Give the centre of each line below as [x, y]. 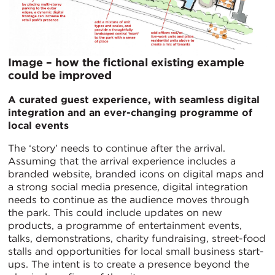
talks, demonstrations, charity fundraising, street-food [137, 239]
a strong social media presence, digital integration [128, 187]
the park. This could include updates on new [115, 213]
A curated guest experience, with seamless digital [134, 100]
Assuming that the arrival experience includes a [122, 161]
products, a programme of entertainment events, [125, 226]
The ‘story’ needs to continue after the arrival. [117, 149]
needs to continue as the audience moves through [129, 200]
